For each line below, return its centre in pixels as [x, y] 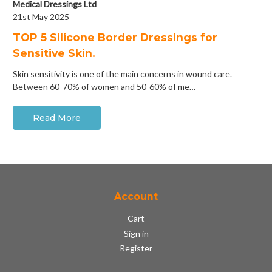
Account [136, 197]
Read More [56, 118]
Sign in [136, 233]
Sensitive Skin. [54, 53]
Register [136, 248]
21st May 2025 [41, 17]
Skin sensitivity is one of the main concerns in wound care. [122, 74]
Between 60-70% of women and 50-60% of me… [104, 87]
